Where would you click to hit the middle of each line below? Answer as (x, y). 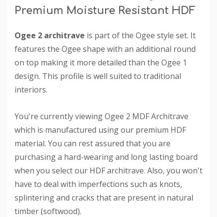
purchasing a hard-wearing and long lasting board (106, 157)
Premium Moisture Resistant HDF (105, 10)
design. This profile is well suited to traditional (98, 76)
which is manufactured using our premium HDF (100, 130)
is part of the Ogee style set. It (140, 35)
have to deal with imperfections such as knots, (98, 184)
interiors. (31, 89)
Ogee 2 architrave (50, 35)
